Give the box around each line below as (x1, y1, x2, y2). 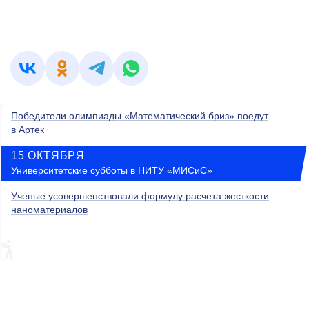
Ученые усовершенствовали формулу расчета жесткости (11, 190, 269, 202)
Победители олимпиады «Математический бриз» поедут (11, 110, 268, 122)
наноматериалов (11, 204, 88, 216)
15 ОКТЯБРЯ (11, 150, 85, 162)
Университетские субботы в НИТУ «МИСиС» (11, 165, 212, 177)
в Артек (11, 124, 44, 136)
